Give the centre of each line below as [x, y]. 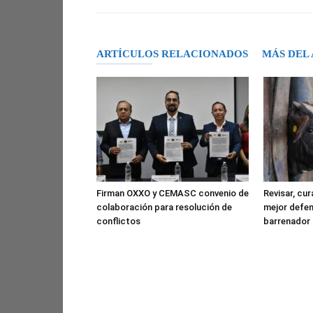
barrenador [287, 221]
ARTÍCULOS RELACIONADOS [172, 54]
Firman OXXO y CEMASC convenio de [173, 193]
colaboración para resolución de [164, 207]
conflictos [118, 221]
